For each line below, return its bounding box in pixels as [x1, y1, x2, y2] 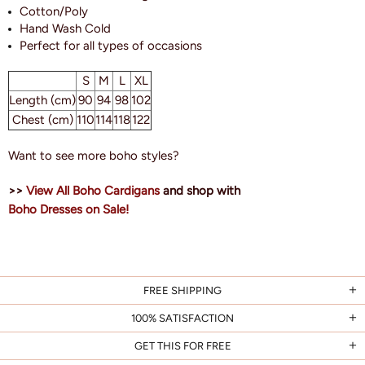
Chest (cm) [11, 112, 73, 128]
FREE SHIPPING [143, 284, 222, 297]
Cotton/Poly [20, 4, 88, 20]
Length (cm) [9, 93, 76, 108]
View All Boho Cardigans [26, 183, 160, 199]
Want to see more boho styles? [8, 148, 179, 164]
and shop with [160, 183, 240, 199]
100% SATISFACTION [131, 312, 234, 325]
